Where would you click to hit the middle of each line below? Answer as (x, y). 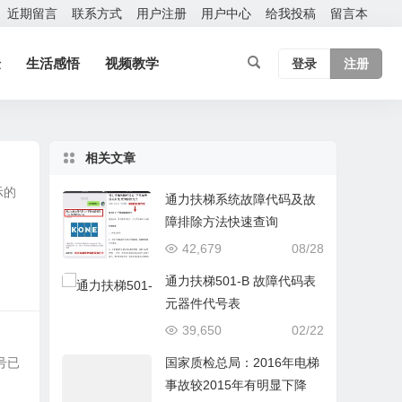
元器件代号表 (203, 303)
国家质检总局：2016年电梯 (243, 363)
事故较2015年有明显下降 (236, 385)
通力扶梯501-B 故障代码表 (241, 281)
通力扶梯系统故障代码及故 (241, 199)
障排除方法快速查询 (222, 222)
